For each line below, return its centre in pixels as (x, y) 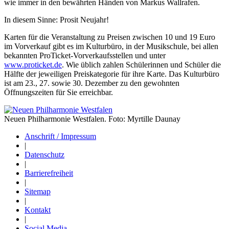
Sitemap (38, 191)
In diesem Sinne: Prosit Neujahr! (56, 19)
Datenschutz (44, 154)
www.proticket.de (33, 64)
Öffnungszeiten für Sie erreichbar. (59, 92)
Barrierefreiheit (49, 173)
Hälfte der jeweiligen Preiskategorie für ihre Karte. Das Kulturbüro (112, 74)
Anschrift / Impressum (60, 136)
